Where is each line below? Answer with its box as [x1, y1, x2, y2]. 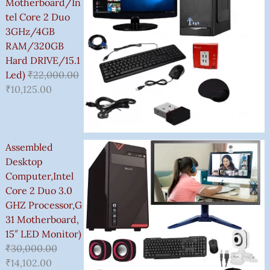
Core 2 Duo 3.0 [5, 184, 72, 196]
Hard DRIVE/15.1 [5, 54, 80, 66]
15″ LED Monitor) [5, 227, 81, 240]
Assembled [5, 140, 53, 153]
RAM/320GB [5, 39, 64, 52]
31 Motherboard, [5, 213, 79, 225]
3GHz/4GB [5, 25, 55, 37]
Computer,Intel [5, 169, 74, 182]
